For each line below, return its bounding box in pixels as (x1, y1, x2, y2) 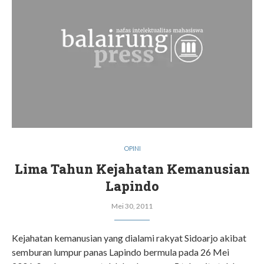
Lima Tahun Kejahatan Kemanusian (14, 160, 250, 177)
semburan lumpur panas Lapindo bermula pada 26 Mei (12, 246, 229, 258)
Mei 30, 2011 (111, 202, 153, 210)
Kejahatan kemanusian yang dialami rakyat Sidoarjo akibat (12, 232, 246, 243)
